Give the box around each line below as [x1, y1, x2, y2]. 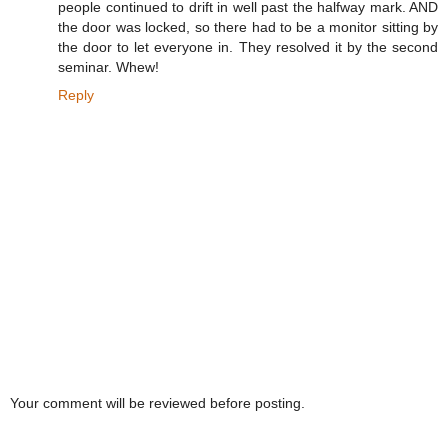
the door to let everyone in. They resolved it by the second [58, 39, 438, 56]
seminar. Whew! [58, 59, 159, 76]
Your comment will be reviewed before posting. [10, 394, 305, 411]
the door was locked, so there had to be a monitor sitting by [58, 19, 438, 36]
